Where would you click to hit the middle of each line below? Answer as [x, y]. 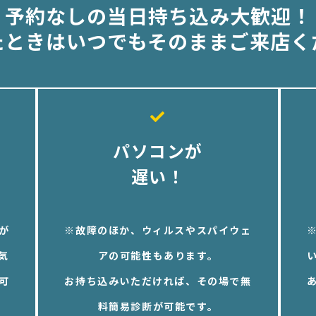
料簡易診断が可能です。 [158, 306]
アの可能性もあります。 [158, 256]
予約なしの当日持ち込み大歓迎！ [158, 16]
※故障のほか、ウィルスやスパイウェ [158, 230]
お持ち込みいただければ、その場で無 [158, 281]
